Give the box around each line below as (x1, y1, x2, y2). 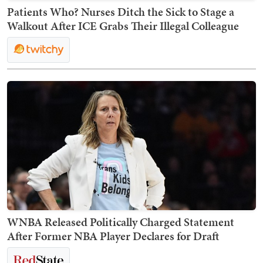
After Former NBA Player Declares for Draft (7, 228, 219, 245)
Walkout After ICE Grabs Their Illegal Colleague (7, 18, 239, 35)
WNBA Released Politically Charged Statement (7, 214, 234, 231)
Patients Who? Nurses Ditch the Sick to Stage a (7, 4, 234, 21)
